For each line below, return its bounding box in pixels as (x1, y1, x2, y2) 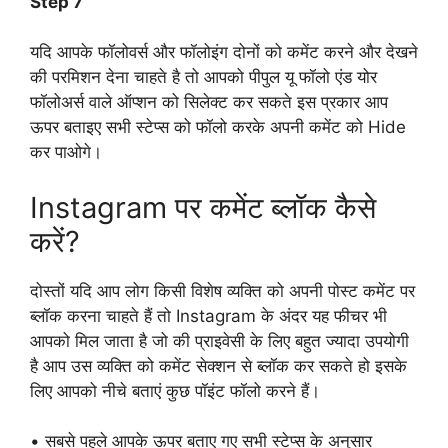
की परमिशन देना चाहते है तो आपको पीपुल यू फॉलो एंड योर (30, 67, 377, 87)
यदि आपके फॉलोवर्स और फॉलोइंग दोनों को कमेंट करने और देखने (30, 42, 418, 62)
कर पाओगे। (30, 142, 102, 162)
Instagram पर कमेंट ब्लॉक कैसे (30, 189, 376, 225)
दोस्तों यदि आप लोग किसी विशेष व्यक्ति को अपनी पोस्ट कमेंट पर (30, 280, 415, 301)
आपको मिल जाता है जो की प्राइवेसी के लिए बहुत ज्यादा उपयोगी (30, 330, 409, 351)
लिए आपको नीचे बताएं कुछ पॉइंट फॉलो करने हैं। (30, 380, 320, 401)
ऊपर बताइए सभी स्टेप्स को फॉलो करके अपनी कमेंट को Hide (30, 117, 406, 137)
